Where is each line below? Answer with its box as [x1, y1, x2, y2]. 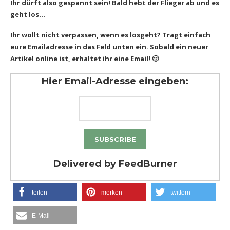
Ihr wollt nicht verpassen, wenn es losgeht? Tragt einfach [10, 30, 210, 40]
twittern [170, 189, 190, 197]
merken [101, 189, 122, 197]
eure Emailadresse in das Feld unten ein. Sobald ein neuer [10, 42, 208, 52]
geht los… [10, 10, 45, 20]
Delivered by [53, 158, 119, 170]
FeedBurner [118, 158, 177, 170]
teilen [32, 189, 47, 197]
